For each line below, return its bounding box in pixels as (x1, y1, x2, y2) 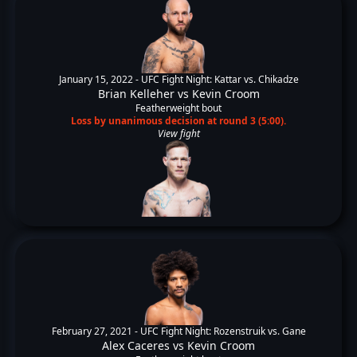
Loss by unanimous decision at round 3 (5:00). (71, 114, 286, 127)
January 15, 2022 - (58, 73, 141, 86)
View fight (157, 127, 200, 140)
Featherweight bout (135, 101, 222, 115)
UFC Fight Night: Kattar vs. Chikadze (140, 73, 299, 86)
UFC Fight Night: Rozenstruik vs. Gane (139, 324, 306, 338)
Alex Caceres (102, 338, 170, 353)
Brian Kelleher (97, 86, 175, 101)
